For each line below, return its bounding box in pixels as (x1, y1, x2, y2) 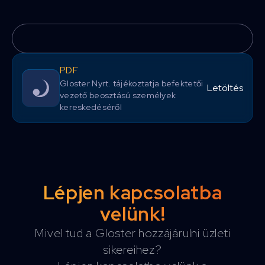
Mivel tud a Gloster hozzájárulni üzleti (34, 225, 231, 241)
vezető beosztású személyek (60, 90, 176, 101)
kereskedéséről (60, 102, 122, 112)
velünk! (99, 201, 166, 227)
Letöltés (207, 82, 243, 94)
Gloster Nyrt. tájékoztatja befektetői (60, 78, 203, 89)
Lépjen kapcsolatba (43, 180, 222, 205)
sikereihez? (103, 242, 162, 257)
